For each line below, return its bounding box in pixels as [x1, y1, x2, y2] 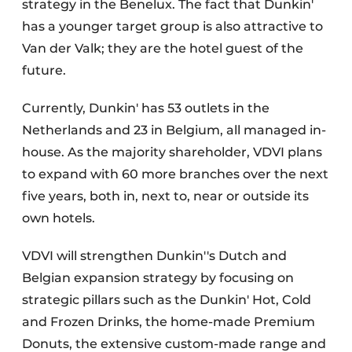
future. [22, 62, 66, 78]
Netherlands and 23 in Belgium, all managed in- [22, 122, 326, 137]
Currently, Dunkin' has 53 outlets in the [22, 100, 269, 115]
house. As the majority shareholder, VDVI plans [22, 144, 322, 159]
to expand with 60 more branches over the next [22, 166, 328, 181]
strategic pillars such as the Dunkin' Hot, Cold [22, 291, 311, 307]
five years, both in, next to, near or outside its [22, 188, 309, 203]
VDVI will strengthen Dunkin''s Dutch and [22, 247, 287, 263]
